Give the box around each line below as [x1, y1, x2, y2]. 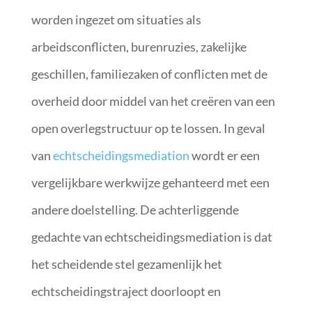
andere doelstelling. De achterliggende [31, 201, 239, 217]
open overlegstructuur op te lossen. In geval [31, 120, 265, 136]
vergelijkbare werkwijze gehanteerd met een [31, 174, 270, 190]
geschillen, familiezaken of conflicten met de [31, 65, 267, 81]
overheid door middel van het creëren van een [31, 93, 275, 109]
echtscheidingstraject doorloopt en [31, 283, 221, 299]
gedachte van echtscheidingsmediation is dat [31, 228, 272, 244]
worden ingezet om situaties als [31, 11, 201, 27]
